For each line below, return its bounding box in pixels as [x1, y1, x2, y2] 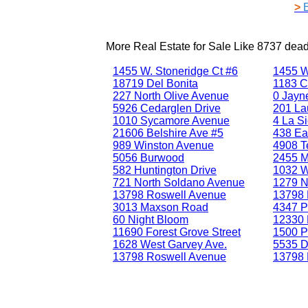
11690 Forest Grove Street [113, 225, 241, 238]
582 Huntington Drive [113, 164, 217, 176]
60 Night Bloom [113, 213, 188, 225]
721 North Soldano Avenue [113, 176, 245, 188]
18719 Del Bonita [113, 77, 198, 89]
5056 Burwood [113, 151, 184, 164]
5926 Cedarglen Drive [113, 102, 221, 114]
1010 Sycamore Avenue [113, 114, 230, 126]
